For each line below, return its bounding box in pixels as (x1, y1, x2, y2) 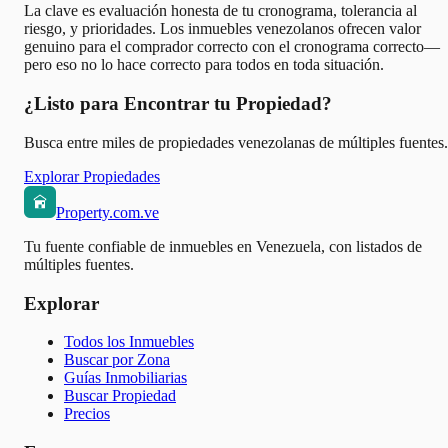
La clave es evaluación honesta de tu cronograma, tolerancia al (24, 2, 417, 20)
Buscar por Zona (64, 351, 170, 369)
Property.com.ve (56, 203, 159, 221)
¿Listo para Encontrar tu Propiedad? (24, 93, 332, 115)
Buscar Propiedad (64, 387, 176, 405)
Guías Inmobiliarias (64, 369, 187, 387)
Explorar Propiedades (24, 167, 160, 185)
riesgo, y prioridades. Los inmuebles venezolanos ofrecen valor (24, 20, 421, 38)
